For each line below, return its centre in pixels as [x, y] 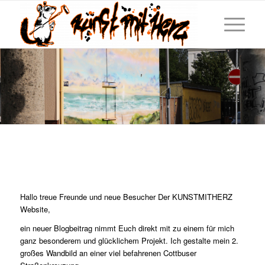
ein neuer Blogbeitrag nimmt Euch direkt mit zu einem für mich [127, 228]
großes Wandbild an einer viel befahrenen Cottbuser [108, 253]
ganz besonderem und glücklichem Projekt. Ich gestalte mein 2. [129, 241]
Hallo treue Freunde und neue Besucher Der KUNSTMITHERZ [126, 197]
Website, [35, 209]
